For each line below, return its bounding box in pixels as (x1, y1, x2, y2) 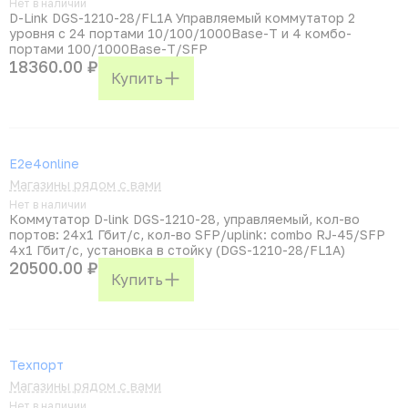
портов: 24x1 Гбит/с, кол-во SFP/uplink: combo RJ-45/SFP (9, 227, 385, 242)
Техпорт (9, 357, 64, 372)
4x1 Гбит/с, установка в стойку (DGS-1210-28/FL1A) (9, 242, 345, 258)
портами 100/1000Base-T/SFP (9, 41, 208, 56)
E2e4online (9, 156, 79, 171)
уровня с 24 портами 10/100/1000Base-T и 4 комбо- (9, 25, 352, 41)
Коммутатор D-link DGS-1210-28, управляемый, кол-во (9, 211, 360, 227)
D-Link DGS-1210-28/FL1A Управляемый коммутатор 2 (9, 10, 355, 25)
